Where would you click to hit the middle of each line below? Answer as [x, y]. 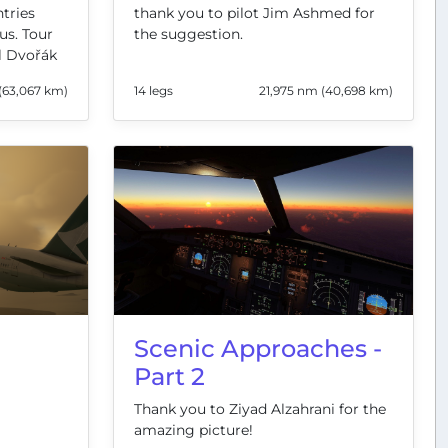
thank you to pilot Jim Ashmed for [254, 13]
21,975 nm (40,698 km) [326, 91]
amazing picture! [193, 429]
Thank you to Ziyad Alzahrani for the [260, 408]
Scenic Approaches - [258, 348]
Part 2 [169, 376]
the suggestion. [188, 34]
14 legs [153, 91]
